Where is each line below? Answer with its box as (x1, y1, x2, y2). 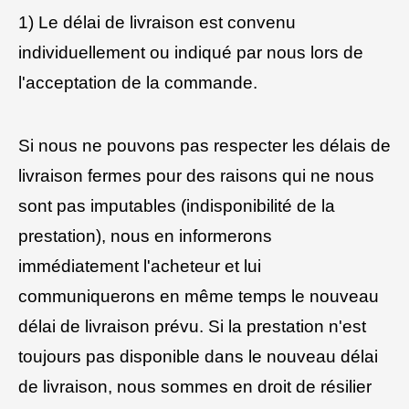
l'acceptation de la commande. (18, 73, 257, 93)
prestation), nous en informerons (18, 225, 272, 246)
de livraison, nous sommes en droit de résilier (18, 376, 372, 396)
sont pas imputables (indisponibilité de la (18, 195, 335, 215)
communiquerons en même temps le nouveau (18, 286, 379, 306)
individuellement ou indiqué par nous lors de (18, 43, 363, 63)
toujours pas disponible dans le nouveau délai (18, 346, 378, 366)
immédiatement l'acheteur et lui (18, 256, 261, 276)
